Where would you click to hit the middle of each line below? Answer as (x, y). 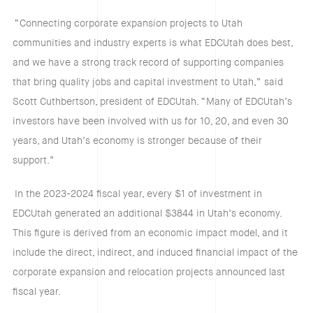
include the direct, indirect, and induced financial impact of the (155, 253)
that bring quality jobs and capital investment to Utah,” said (147, 82)
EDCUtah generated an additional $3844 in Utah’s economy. (147, 213)
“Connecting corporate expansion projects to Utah (128, 23)
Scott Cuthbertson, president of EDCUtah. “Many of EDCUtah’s (152, 102)
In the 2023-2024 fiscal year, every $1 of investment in (138, 194)
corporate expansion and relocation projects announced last (148, 272)
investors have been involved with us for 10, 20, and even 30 (150, 121)
